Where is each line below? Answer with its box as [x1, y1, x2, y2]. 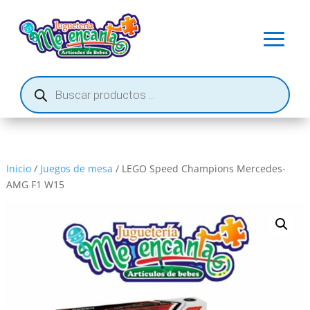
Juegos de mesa [39, 162, 113, 175]
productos [19, 93, 66, 106]
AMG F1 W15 [6, 178, 64, 191]
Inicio [6, 162, 31, 175]
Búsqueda [19, 73, 66, 86]
